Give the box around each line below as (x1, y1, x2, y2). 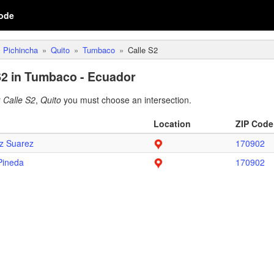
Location (154, 117, 191, 130)
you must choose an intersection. (61, 94, 191, 106)
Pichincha (3, 44, 38, 56)
